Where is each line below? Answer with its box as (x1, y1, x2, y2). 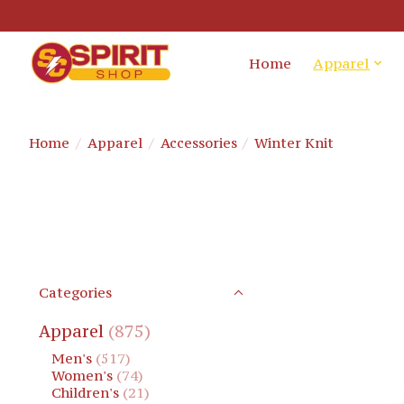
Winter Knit (254, 133, 335, 151)
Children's (50, 384, 119, 402)
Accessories (160, 133, 237, 151)
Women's (50, 367, 113, 385)
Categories (39, 284, 112, 301)
